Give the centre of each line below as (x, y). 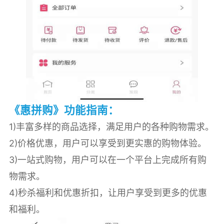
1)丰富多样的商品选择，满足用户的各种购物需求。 (111, 126)
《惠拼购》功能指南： (64, 110)
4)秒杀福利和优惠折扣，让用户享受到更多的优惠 (108, 192)
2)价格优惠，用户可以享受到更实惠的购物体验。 (107, 143)
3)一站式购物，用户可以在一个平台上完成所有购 (107, 159)
